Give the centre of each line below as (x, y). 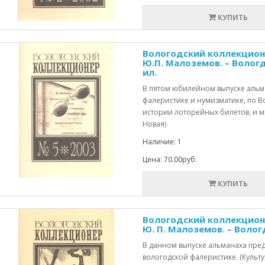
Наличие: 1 (162, 142)
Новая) (154, 124)
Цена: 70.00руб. (169, 159)
